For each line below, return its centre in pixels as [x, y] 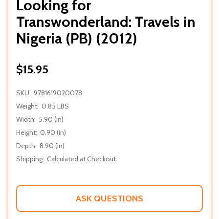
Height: [27, 132]
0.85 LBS [55, 106]
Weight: [27, 106]
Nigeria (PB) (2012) [77, 38]
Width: [26, 119]
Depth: [26, 145]
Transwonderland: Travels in [106, 22]
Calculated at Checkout [81, 159]
